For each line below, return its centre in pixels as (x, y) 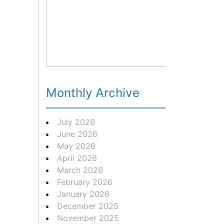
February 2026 (85, 182)
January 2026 (83, 194)
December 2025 (88, 206)
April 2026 (77, 158)
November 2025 (88, 218)
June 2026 (77, 134)
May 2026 (76, 146)
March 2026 (80, 170)
